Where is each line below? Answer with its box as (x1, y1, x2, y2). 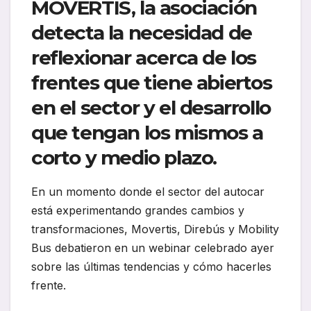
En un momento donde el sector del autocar (31, 185, 264, 199)
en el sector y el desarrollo (31, 96, 271, 120)
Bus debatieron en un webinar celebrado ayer (31, 241, 274, 255)
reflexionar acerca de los (31, 46, 257, 70)
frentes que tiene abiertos (31, 71, 272, 95)
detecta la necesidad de (31, 21, 252, 45)
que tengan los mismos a (31, 121, 263, 145)
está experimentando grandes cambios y (31, 203, 244, 218)
